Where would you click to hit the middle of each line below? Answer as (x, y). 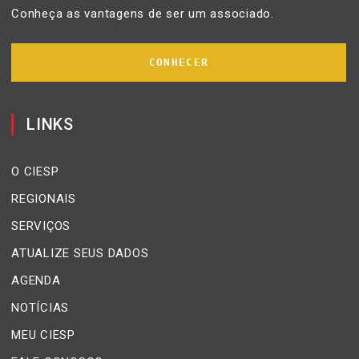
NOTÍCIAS (40, 307)
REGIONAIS (44, 198)
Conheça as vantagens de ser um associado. (143, 13)
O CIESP (35, 171)
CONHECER (179, 62)
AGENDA (36, 280)
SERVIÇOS (41, 226)
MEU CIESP (43, 335)
